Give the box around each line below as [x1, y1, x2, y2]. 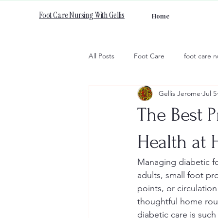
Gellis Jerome [159, 89, 200, 98]
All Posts [89, 51, 114, 60]
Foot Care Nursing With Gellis [39, 9, 125, 21]
